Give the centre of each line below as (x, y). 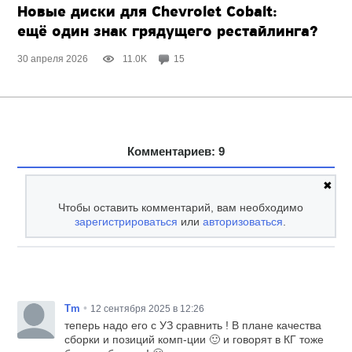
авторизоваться (243, 222)
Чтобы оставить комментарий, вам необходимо (180, 208)
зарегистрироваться (126, 222)
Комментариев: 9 (176, 152)
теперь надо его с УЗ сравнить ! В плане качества (193, 326)
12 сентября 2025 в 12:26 (148, 309)
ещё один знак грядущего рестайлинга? (168, 33)
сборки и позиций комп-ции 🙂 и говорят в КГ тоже (194, 340)
